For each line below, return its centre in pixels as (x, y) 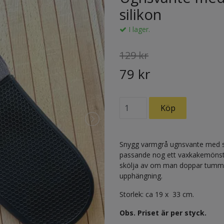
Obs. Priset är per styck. (163, 213)
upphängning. (141, 176)
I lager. (138, 29)
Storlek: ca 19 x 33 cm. (157, 194)
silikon (140, 14)
